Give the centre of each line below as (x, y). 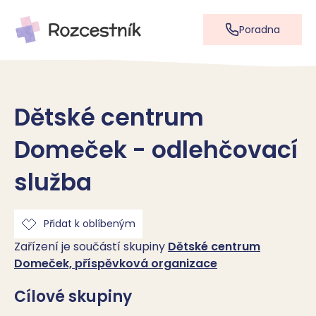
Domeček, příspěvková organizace (116, 263)
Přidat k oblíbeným (90, 224)
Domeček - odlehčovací (156, 150)
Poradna (260, 29)
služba (53, 182)
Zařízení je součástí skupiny (91, 247)
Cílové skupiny (73, 297)
